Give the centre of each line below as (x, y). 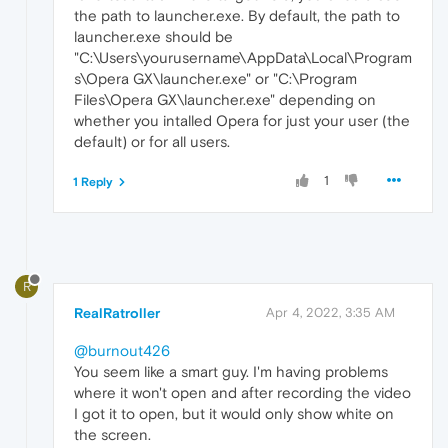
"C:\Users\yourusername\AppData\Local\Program (243, 57)
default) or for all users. (152, 141)
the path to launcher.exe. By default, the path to (237, 15)
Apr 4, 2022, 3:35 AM (330, 312)
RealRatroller (117, 312)
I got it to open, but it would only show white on (234, 413)
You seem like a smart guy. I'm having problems (231, 371)
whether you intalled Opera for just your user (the (242, 120)
